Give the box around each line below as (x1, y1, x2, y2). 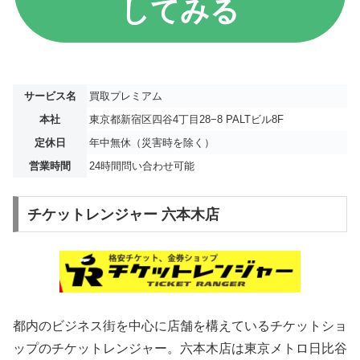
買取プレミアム (89, 90, 162, 103)
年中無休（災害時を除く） (89, 137, 215, 149)
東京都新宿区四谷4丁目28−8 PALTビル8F (89, 113, 284, 126)
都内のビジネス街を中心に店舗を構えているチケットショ (13, 318, 347, 333)
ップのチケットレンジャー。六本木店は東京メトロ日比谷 (13, 341, 347, 355)
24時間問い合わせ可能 (89, 160, 194, 173)
